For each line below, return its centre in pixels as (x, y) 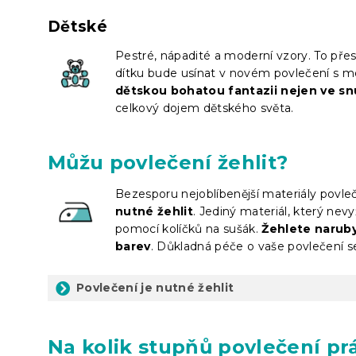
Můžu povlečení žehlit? (168, 162)
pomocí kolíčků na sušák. (189, 228)
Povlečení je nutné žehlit (155, 287)
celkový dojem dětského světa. (205, 108)
